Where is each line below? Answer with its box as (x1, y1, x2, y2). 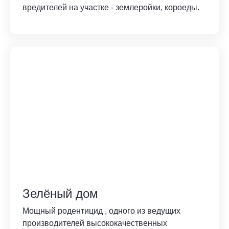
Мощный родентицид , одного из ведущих (22, 207, 180, 216)
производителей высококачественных (22, 219, 167, 228)
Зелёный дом (22, 187, 98, 201)
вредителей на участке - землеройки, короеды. (22, 3, 199, 12)
